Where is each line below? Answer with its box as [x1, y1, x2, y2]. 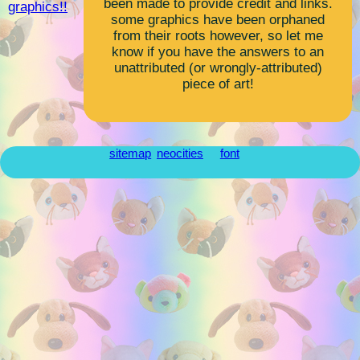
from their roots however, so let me [112, 27, 323, 43]
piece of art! [182, 76, 254, 92]
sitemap [109, 145, 152, 160]
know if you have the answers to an [112, 43, 325, 59]
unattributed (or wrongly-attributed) [113, 59, 322, 76]
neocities [157, 145, 203, 160]
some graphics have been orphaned [111, 11, 325, 27]
